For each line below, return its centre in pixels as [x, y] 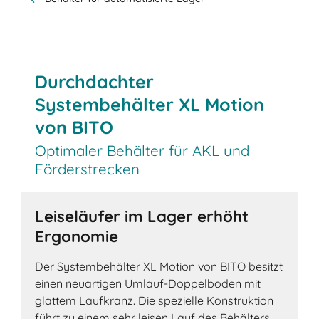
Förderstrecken [88, 168]
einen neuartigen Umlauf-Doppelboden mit [148, 284]
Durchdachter [95, 81]
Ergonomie [77, 237]
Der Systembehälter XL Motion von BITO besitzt [159, 267]
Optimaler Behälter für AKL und [142, 150]
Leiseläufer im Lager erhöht [142, 217]
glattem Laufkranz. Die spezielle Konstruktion [155, 301]
